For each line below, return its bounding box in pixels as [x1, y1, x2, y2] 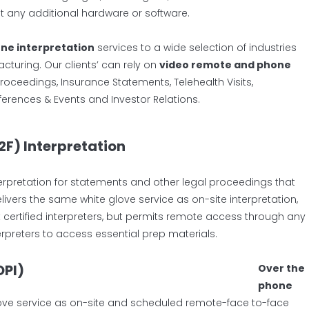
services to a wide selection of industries [94, 40, 297, 54]
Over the [258, 261, 305, 275]
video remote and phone [159, 57, 291, 72]
